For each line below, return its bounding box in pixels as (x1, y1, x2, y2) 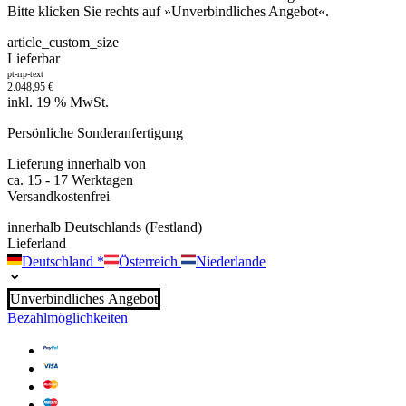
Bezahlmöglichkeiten (7, 310, 128, 326)
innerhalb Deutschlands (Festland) (7, 219, 202, 236)
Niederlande (196, 254, 266, 270)
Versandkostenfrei (7, 188, 110, 205)
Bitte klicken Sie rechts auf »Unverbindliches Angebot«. (7, 4, 329, 20)
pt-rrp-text (7, 69, 43, 80)
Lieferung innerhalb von (7, 156, 146, 172)
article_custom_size (7, 34, 119, 51)
